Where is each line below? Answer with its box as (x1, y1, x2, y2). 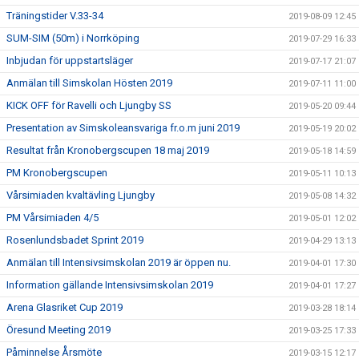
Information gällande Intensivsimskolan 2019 (6, 278, 213, 291)
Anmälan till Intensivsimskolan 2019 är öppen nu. (6, 256, 231, 268)
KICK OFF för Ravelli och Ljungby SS (6, 99, 171, 111)
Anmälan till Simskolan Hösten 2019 (6, 76, 172, 89)
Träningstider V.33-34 (6, 9, 103, 22)
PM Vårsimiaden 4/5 (6, 211, 99, 224)
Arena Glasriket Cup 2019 (6, 301, 123, 313)
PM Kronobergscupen (6, 166, 107, 179)
